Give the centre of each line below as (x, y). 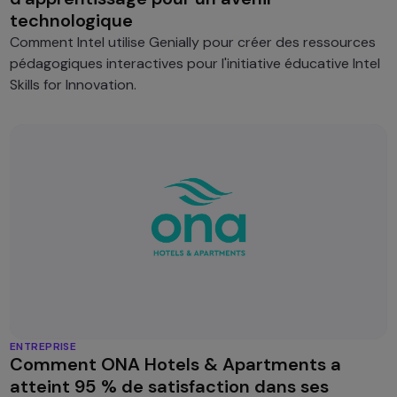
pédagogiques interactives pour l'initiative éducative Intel (195, 64)
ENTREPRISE (43, 346)
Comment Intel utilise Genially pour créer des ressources (192, 43)
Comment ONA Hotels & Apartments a (175, 364)
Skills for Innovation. (73, 85)
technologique (71, 21)
